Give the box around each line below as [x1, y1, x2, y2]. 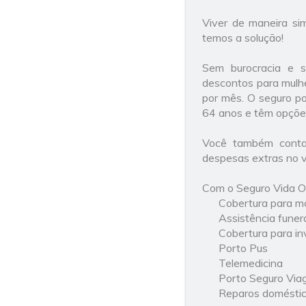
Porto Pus [219, 241, 268, 255]
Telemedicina [219, 256, 283, 270]
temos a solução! [202, 31, 283, 44]
